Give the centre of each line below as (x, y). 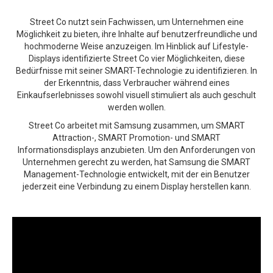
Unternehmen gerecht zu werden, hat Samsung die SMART (136, 162)
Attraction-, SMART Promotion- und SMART (136, 137)
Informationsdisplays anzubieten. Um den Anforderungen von (136, 150)
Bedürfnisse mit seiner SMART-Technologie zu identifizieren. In (136, 70)
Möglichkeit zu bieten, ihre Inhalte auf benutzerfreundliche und (136, 34)
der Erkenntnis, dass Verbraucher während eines (136, 83)
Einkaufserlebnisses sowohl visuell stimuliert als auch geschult (136, 95)
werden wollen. (136, 107)
